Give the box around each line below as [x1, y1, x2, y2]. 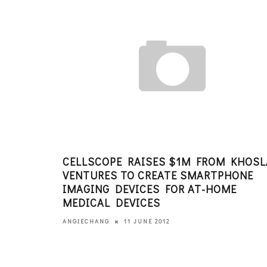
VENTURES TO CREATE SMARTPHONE [63, 167, 253, 182]
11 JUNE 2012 [124, 217, 170, 225]
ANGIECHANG [63, 217, 110, 225]
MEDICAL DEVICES [63, 195, 160, 210]
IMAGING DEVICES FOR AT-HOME [63, 181, 237, 196]
